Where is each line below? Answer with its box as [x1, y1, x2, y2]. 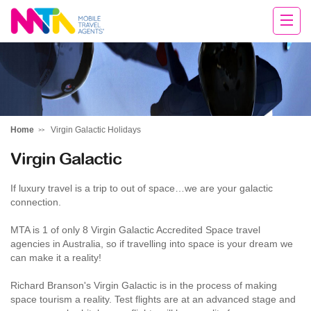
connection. [10, 196, 61, 208]
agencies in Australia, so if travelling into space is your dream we [10, 238, 293, 249]
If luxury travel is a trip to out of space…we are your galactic [10, 183, 273, 194]
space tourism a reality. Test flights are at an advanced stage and [10, 294, 296, 305]
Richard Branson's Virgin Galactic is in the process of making [10, 280, 277, 291]
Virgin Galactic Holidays [51, 125, 141, 135]
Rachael [10, 40, 88, 58]
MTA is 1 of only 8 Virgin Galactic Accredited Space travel [10, 224, 260, 235]
